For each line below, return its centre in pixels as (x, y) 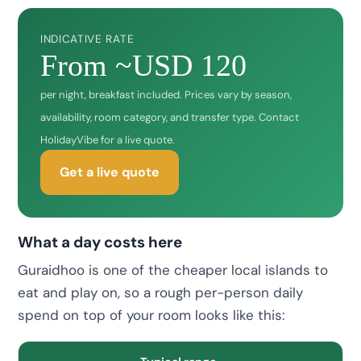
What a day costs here (100, 242)
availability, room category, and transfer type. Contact (170, 117)
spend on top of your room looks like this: (151, 315)
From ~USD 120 (143, 65)
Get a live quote (110, 172)
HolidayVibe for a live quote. (108, 139)
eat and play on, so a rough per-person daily (160, 293)
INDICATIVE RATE (87, 39)
